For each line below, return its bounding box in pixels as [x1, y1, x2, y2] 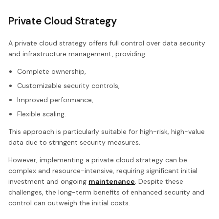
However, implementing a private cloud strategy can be [8, 155, 188, 164]
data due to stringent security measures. [8, 137, 141, 147]
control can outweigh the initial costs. [8, 198, 131, 207]
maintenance [88, 176, 135, 186]
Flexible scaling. [17, 109, 66, 118]
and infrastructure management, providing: [8, 49, 147, 58]
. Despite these [135, 176, 184, 186]
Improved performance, [17, 95, 93, 104]
